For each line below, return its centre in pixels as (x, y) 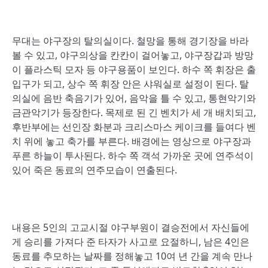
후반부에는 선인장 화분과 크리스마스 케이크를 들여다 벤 (134, 127)
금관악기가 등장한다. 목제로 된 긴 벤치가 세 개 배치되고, (134, 112)
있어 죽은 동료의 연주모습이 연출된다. (95, 170)
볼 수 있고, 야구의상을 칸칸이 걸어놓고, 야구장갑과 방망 (133, 55)
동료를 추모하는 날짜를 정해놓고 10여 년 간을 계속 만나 (132, 256)
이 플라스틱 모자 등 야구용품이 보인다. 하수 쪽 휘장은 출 (134, 69)
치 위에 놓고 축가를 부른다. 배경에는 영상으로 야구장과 (132, 141)
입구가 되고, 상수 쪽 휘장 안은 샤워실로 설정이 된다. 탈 (130, 84)
